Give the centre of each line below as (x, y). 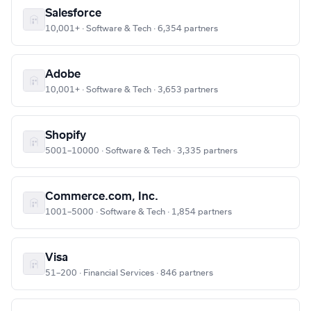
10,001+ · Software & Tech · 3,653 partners (132, 90)
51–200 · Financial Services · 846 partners (129, 273)
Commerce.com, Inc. (102, 197)
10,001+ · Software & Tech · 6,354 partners (132, 29)
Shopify (66, 136)
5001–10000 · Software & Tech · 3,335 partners (141, 151)
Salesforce (73, 14)
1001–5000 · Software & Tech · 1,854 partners (138, 212)
